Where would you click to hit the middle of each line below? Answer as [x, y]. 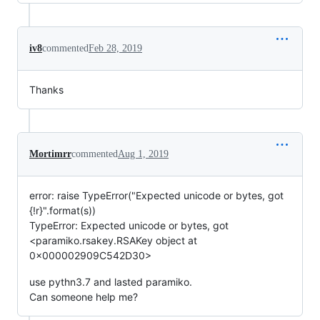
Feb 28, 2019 [115, 49]
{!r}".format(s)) [62, 211]
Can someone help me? [84, 297]
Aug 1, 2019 [143, 154]
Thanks [46, 90]
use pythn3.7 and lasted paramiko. [111, 282]
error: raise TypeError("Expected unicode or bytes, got [156, 196]
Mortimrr [50, 154]
